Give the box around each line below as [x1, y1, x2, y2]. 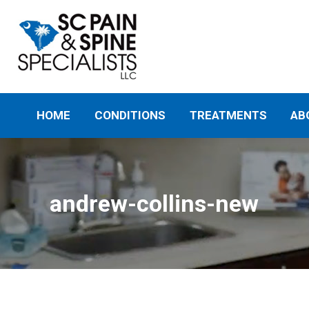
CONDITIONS [94, 108, 166, 122]
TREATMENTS [189, 108, 267, 122]
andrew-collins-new [50, 190, 259, 217]
